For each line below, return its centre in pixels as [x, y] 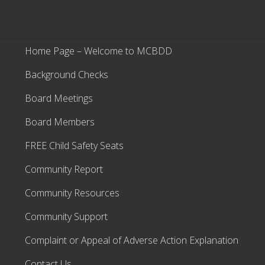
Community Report [64, 169]
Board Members [60, 122]
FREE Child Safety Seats [74, 146]
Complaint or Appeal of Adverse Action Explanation [132, 240]
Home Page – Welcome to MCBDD [98, 51]
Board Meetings [59, 98]
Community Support [66, 216]
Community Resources [72, 193]
